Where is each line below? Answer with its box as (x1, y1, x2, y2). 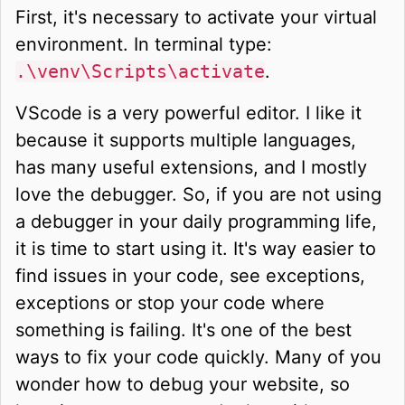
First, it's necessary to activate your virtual (15, 5, 377, 28)
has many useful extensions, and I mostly (15, 155, 367, 178)
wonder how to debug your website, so (15, 372, 350, 395)
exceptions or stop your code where (15, 291, 325, 314)
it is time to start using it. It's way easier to (15, 237, 376, 259)
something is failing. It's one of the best (15, 318, 352, 341)
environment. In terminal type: (15, 33, 272, 55)
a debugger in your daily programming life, (15, 210, 377, 232)
